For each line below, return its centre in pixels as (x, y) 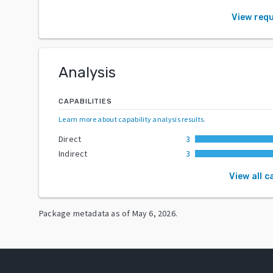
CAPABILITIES (85, 101)
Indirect (73, 153)
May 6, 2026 (154, 213)
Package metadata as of (85, 213)
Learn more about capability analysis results (131, 119)
